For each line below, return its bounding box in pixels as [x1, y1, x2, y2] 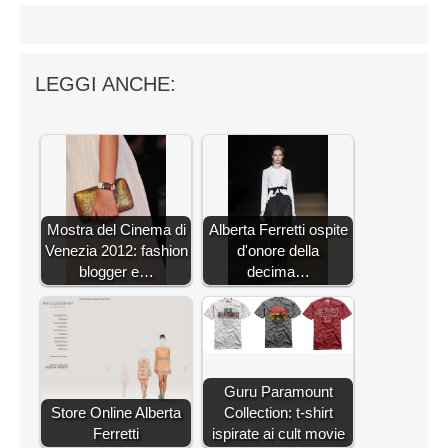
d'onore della [237, 242, 319, 259]
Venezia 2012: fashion [44, 242, 188, 259]
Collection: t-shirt [223, 404, 333, 421]
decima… [246, 263, 310, 280]
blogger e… [78, 263, 154, 280]
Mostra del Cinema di [46, 221, 186, 238]
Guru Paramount [223, 383, 333, 400]
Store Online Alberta [51, 404, 181, 421]
